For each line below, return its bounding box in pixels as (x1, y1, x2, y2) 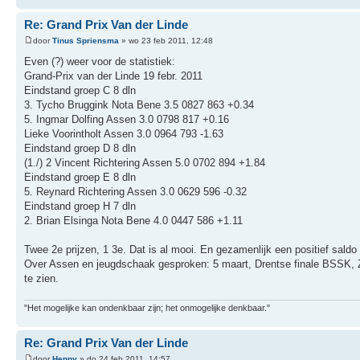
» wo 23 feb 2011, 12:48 (119, 35, 213, 45)
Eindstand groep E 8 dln (24, 170, 136, 183)
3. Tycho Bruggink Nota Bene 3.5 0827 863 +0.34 (24, 98, 254, 111)
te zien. (24, 272, 59, 284)
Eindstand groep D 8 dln (24, 141, 136, 154)
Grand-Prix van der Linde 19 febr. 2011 (24, 69, 202, 82)
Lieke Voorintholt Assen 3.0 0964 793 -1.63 (24, 127, 223, 140)
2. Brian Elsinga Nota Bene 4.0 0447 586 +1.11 (24, 214, 243, 227)
